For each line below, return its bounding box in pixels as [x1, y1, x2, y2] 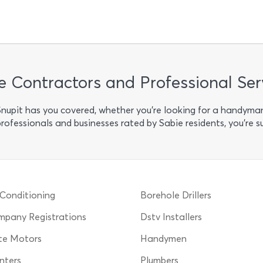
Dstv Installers [140, 211, 202, 222]
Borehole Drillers [140, 190, 211, 201]
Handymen [140, 233, 187, 244]
